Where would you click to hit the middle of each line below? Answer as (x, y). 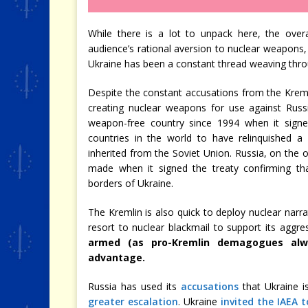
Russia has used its (135, 286)
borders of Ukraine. (131, 183)
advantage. (117, 257)
